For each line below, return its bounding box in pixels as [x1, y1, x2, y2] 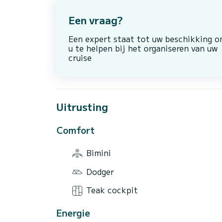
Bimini [86, 146, 111, 159]
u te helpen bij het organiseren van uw [68, 42, 218, 55]
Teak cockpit [86, 184, 138, 196]
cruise [68, 52, 92, 64]
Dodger [86, 165, 114, 177]
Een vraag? [68, 13, 123, 28]
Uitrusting [56, 100, 108, 114]
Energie [56, 206, 90, 219]
